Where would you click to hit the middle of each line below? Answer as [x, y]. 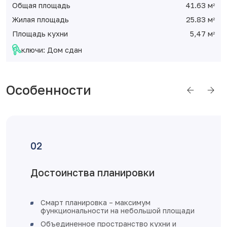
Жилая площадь [41, 20]
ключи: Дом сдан [52, 50]
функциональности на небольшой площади [118, 211]
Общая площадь [41, 5]
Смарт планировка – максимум [96, 202]
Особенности [49, 90]
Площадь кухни [40, 34]
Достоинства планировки [92, 173]
